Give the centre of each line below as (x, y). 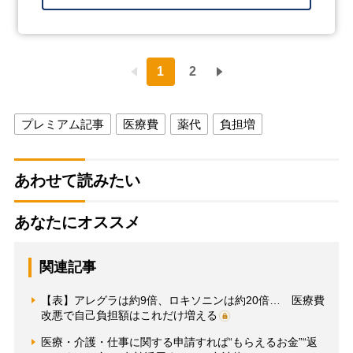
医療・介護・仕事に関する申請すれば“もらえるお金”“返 (179, 342)
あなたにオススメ (77, 222)
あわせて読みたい (77, 180)
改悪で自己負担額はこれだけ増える (129, 315)
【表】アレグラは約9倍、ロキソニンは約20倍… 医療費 (182, 300)
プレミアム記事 (62, 124)
